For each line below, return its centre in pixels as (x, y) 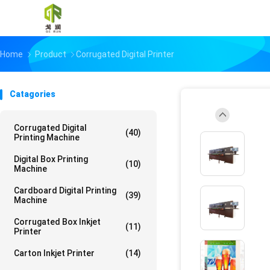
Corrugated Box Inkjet (57, 222)
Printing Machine (47, 137)
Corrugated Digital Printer (125, 54)
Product (51, 54)
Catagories (33, 94)
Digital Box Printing (51, 159)
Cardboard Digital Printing (65, 190)
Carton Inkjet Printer (54, 253)
